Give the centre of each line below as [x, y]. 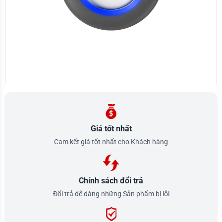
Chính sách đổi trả [111, 180]
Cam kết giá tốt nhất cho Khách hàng [111, 141]
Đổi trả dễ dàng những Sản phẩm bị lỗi [111, 194]
